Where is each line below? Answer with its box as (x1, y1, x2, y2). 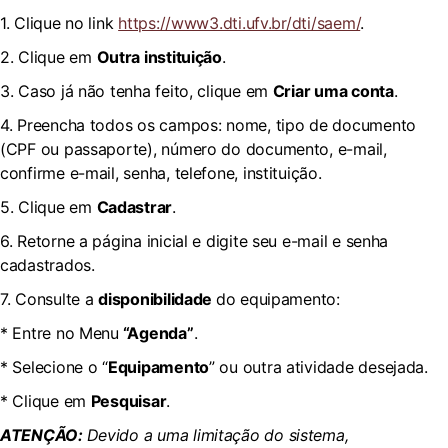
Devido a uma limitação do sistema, (86, 425, 349, 445)
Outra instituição (96, 47, 222, 67)
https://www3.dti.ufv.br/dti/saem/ (118, 13, 361, 33)
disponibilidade (98, 289, 216, 309)
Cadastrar (96, 197, 173, 217)
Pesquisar (90, 391, 167, 411)
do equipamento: (215, 289, 340, 309)
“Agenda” (118, 323, 194, 343)
